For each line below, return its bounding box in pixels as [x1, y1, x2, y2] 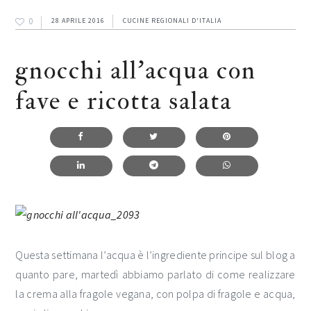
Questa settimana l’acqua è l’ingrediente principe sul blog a [15, 248, 296, 262]
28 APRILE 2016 [51, 15, 106, 25]
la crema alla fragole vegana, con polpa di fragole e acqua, [15, 287, 296, 301]
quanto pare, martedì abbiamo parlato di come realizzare [15, 267, 296, 281]
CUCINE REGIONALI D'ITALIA [123, 15, 222, 25]
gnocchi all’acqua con [15, 54, 257, 87]
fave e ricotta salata [15, 85, 233, 117]
